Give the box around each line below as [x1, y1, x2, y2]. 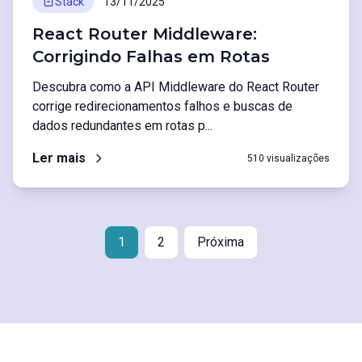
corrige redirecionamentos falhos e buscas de [32, 99, 293, 114]
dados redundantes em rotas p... [32, 118, 213, 133]
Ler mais [32, 150, 86, 166]
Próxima [197, 234, 244, 250]
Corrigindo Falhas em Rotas [32, 47, 270, 66]
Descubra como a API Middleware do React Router [32, 79, 319, 95]
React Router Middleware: [32, 24, 257, 44]
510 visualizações [247, 153, 330, 164]
